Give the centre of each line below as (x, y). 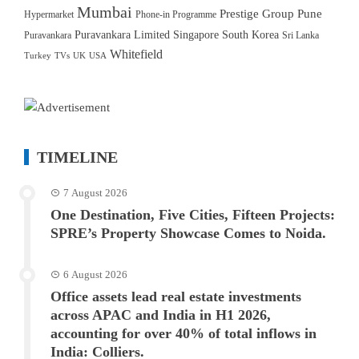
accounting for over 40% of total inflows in (184, 333)
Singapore (196, 35)
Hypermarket (49, 14)
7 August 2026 (95, 192)
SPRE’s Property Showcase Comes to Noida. (188, 233)
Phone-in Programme (176, 14)
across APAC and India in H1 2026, (161, 315)
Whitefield (136, 54)
